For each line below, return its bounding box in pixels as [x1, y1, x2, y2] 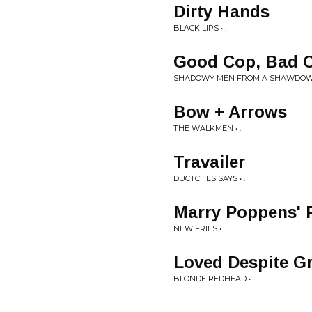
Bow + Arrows [173, 102, 287, 121]
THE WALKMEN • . [173, 123, 241, 133]
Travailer [173, 153, 245, 171]
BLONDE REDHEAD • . [173, 274, 254, 283]
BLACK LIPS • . [173, 23, 226, 33]
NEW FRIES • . [173, 224, 225, 233]
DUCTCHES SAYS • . [173, 173, 245, 183]
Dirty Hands [173, 2, 270, 21]
